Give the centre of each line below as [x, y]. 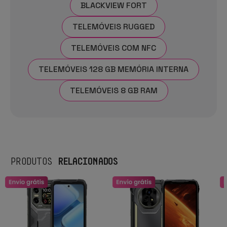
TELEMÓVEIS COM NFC [113, 48]
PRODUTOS [34, 161]
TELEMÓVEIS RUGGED [113, 26]
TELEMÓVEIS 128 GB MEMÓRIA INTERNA [113, 69]
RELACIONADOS [87, 161]
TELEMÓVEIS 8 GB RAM [113, 90]
